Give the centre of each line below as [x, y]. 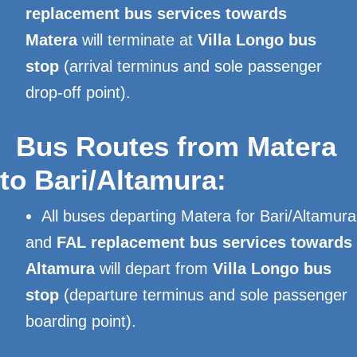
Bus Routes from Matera [176, 146]
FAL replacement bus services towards [204, 242]
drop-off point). [78, 92]
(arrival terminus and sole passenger [190, 66]
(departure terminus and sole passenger [203, 295]
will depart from [154, 269]
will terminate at [137, 40]
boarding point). [81, 321]
